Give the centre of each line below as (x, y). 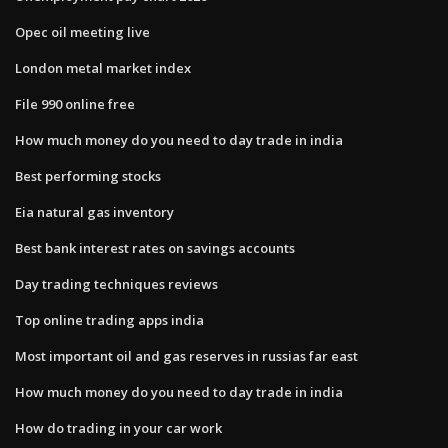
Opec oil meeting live (82, 31)
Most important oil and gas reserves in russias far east (186, 355)
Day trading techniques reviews (116, 283)
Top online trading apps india (109, 319)
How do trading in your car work (118, 427)
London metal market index (103, 67)
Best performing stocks (88, 175)
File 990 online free (75, 103)
